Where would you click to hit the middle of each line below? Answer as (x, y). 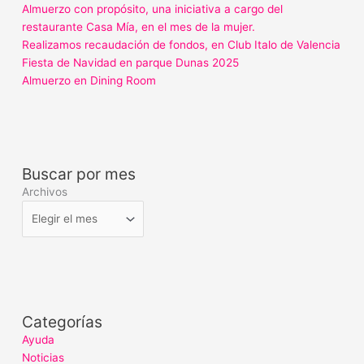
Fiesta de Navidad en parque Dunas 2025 (131, 63)
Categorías (63, 321)
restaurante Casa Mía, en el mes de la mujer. (139, 27)
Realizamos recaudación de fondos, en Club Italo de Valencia (182, 45)
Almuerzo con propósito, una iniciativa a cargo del (153, 9)
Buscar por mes (79, 174)
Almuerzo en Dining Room (89, 81)
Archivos (45, 192)
